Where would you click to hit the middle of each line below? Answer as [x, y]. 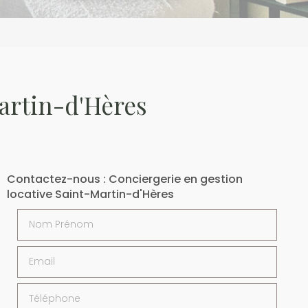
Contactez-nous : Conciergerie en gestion [124, 179]
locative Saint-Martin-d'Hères [90, 194]
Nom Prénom [51, 215]
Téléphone [45, 289]
